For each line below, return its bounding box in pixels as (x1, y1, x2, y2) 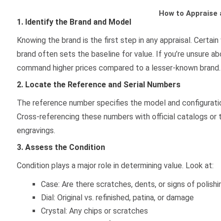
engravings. (16, 126, 55, 135)
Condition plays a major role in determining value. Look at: (16, 161, 214, 170)
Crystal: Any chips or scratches (40, 206, 148, 216)
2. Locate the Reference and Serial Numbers (16, 80, 181, 89)
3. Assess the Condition (16, 143, 105, 152)
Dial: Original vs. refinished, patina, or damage (40, 193, 194, 202)
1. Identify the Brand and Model (16, 17, 131, 27)
